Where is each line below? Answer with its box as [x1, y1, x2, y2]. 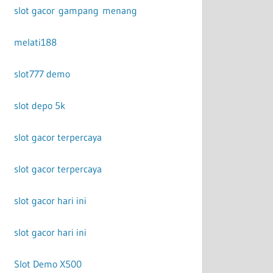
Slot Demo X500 [14, 258, 82, 271]
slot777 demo [14, 68, 71, 80]
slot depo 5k [14, 99, 66, 112]
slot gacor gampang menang [14, 4, 138, 17]
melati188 [14, 36, 57, 49]
